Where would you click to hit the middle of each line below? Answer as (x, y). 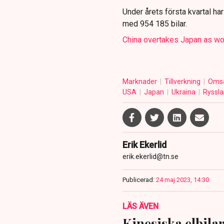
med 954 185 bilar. (154, 24)
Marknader (140, 82)
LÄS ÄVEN (140, 206)
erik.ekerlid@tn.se (150, 157)
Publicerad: (138, 180)
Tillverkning (183, 82)
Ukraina (184, 92)
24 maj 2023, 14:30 (182, 180)
